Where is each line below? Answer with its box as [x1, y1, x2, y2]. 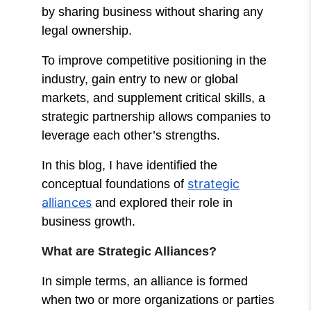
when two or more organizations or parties [42, 292, 275, 307]
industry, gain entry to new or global [42, 72, 239, 86]
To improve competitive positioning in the [42, 53, 267, 67]
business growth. [42, 214, 136, 228]
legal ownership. [42, 23, 133, 37]
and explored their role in [92, 195, 233, 210]
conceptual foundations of [42, 176, 188, 191]
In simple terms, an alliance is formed [42, 274, 249, 288]
